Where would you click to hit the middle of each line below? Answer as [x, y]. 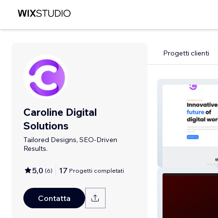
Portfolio [180, 160]
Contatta [54, 198]
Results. [36, 148]
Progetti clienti [186, 53]
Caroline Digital [60, 112]
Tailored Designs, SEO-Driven [70, 140]
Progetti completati [97, 170]
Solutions [46, 126]
